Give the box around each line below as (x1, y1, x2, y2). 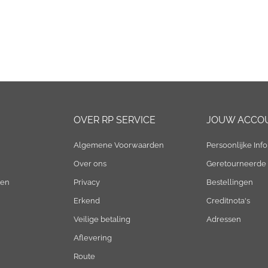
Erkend (73, 196, 100, 205)
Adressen (206, 215, 242, 224)
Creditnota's (206, 196, 251, 205)
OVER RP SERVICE (73, 114, 156, 126)
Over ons (73, 159, 106, 168)
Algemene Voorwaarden (73, 141, 164, 150)
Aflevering (73, 233, 112, 242)
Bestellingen (206, 178, 254, 187)
